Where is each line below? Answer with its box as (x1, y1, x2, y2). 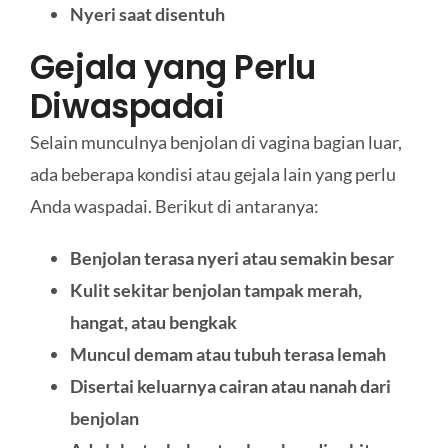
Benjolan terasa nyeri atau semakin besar (69, 246, 394, 269)
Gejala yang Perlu (29, 44, 316, 90)
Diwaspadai (29, 83, 225, 129)
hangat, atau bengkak (69, 310, 237, 333)
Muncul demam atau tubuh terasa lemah (69, 342, 386, 365)
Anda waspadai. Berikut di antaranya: (29, 194, 319, 217)
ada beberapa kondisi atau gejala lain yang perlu (29, 162, 396, 185)
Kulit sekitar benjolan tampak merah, (69, 278, 362, 301)
